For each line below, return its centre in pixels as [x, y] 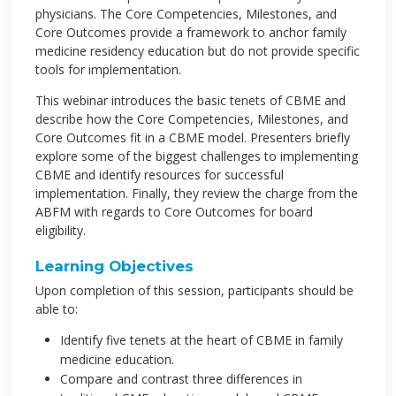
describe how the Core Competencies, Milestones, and [191, 118]
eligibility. [60, 230]
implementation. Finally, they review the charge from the [196, 193]
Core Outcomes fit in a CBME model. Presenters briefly [192, 137]
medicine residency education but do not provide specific [197, 50]
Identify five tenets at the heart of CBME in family [201, 339]
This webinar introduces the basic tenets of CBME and [190, 100]
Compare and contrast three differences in [181, 378]
